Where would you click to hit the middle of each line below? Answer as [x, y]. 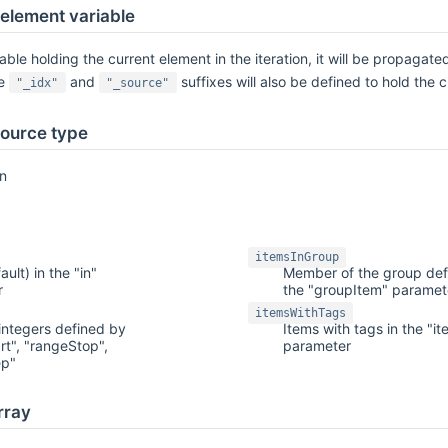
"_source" [138, 82]
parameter [316, 345]
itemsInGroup [296, 257]
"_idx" [37, 82]
